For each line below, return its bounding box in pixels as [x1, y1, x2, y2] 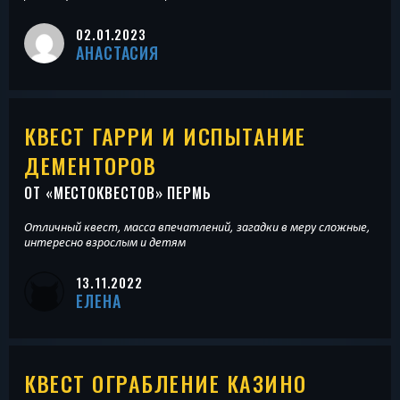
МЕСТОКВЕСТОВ [53, 181, 155, 204]
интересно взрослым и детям [24, 234, 186, 249]
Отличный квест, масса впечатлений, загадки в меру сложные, [24, 219, 371, 234]
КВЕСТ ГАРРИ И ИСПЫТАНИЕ [24, 119, 306, 152]
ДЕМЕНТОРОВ [24, 148, 156, 181]
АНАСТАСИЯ [76, 41, 160, 65]
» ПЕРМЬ [154, 181, 212, 204]
